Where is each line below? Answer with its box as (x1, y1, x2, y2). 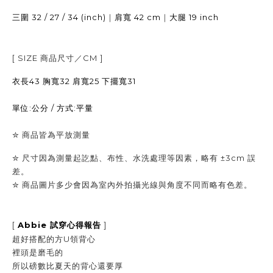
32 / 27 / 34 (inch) (29, 12, 106, 22)
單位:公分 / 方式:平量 (12, 103, 93, 113)
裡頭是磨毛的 (12, 247, 63, 257)
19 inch (186, 12, 219, 22)
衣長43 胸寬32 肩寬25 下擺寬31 (12, 76, 136, 86)
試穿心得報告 (50, 221, 101, 230)
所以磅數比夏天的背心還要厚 (12, 261, 123, 271)
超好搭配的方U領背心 (12, 234, 96, 244)
